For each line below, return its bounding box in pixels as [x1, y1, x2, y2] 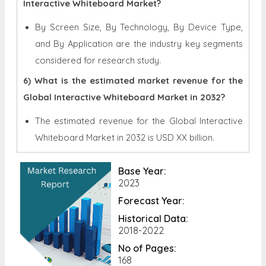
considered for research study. [35, 54, 161, 66]
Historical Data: [118, 212, 188, 224]
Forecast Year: [118, 194, 185, 207]
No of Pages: [118, 242, 176, 254]
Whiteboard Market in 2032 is [35, 131, 156, 143]
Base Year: [118, 164, 166, 177]
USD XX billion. [156, 131, 214, 143]
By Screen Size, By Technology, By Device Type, [35, 21, 243, 33]
